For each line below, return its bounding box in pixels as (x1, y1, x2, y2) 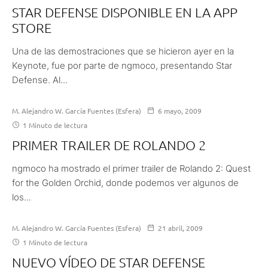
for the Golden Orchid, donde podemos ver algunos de (12, 176, 239, 188)
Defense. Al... (12, 74, 68, 86)
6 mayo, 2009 (158, 105, 202, 115)
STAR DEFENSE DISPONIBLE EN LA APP (12, 4, 237, 20)
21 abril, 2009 (158, 223, 203, 233)
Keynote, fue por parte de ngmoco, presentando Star (12, 59, 232, 71)
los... (12, 191, 31, 203)
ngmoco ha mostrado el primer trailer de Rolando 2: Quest (12, 162, 251, 174)
